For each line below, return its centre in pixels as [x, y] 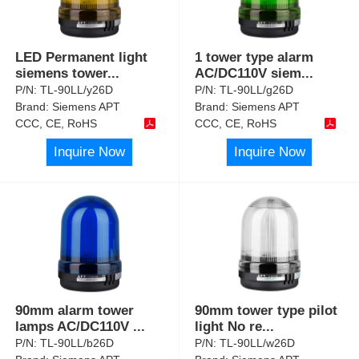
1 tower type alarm [254, 58]
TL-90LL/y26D [77, 90]
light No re [229, 326]
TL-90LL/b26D [77, 343]
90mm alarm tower [75, 310]
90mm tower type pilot [266, 310]
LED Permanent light [82, 58]
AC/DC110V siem [248, 74]
